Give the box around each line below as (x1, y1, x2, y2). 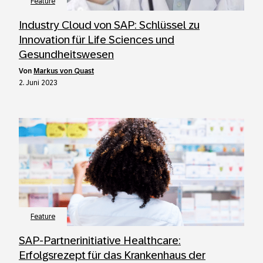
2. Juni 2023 (19, 79, 58, 87)
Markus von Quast (33, 67, 94, 75)
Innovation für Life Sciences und (19, 33, 174, 46)
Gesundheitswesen (19, 48, 114, 60)
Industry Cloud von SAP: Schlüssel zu (19, 19, 200, 31)
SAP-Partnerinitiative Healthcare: (19, 234, 181, 247)
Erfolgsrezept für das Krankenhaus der (19, 249, 205, 261)
